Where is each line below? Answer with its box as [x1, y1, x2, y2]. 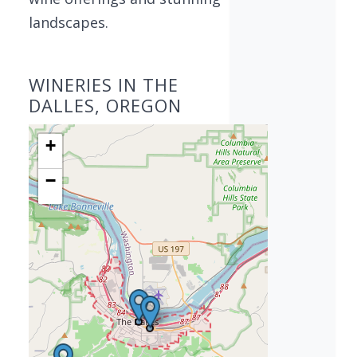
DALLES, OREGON [29, 93, 182, 117]
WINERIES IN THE [29, 73, 178, 96]
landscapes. [29, 13, 108, 32]
